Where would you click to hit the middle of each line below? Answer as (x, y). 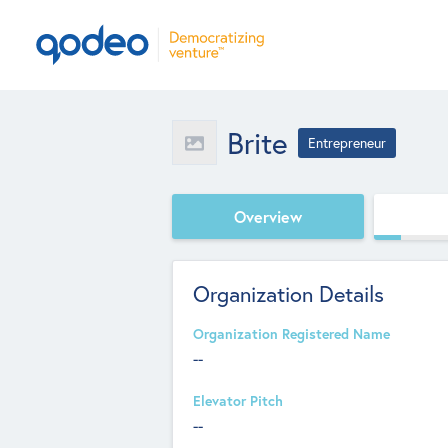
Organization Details (288, 293)
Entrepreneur (347, 142)
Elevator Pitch (238, 401)
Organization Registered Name (291, 334)
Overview (268, 216)
